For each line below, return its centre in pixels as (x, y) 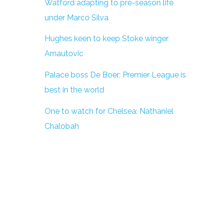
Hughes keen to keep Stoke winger (107, 39)
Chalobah (62, 126)
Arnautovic (64, 54)
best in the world (74, 90)
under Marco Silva (77, 17)
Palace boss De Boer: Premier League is (115, 75)
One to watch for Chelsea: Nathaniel (109, 111)
